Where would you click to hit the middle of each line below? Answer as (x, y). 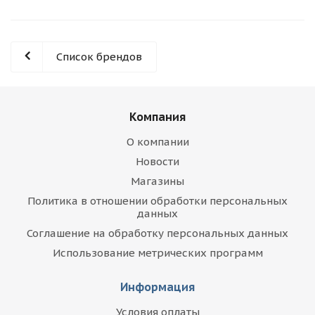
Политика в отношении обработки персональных (157, 201)
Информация (157, 287)
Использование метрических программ (157, 253)
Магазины (157, 181)
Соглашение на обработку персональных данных (157, 233)
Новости (157, 161)
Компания (157, 117)
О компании (157, 142)
